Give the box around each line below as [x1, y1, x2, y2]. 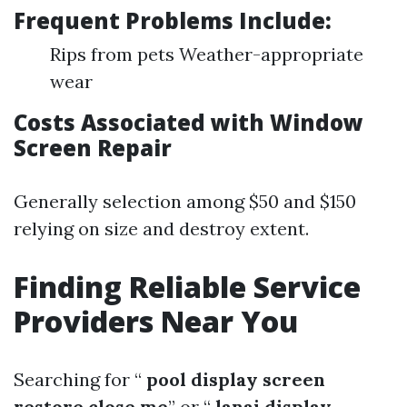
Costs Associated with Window [14, 107, 363, 137]
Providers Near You [14, 302, 298, 341]
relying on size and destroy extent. [14, 217, 309, 240]
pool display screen [142, 368, 325, 391]
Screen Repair [14, 133, 172, 163]
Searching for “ [14, 368, 142, 391]
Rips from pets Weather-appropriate [50, 43, 363, 65]
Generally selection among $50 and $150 [14, 190, 356, 213]
